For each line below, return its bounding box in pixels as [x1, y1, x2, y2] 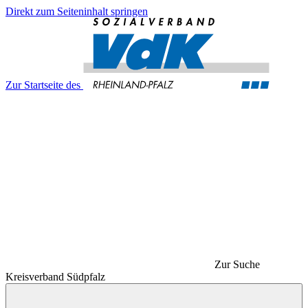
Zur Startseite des [5, 79, 80, 91]
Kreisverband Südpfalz [5, 271, 105, 283]
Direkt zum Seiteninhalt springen [5, 5, 148, 17]
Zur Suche [214, 258, 260, 270]
